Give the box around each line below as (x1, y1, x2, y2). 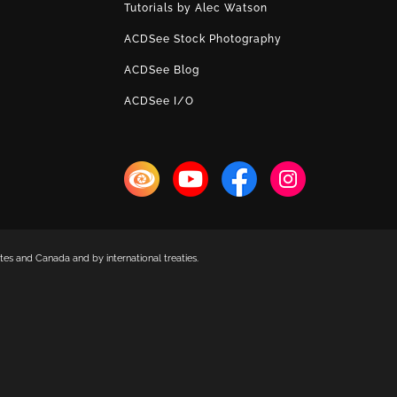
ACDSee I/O (123, 95, 194, 107)
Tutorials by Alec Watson (123, 2, 268, 14)
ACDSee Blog (123, 64, 199, 76)
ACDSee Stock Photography (123, 33, 282, 45)
